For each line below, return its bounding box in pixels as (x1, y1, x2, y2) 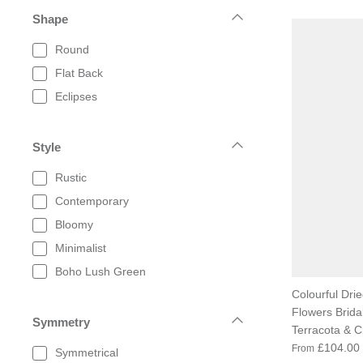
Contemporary (55, 194, 129, 208)
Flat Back (55, 66, 103, 79)
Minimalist (55, 241, 106, 254)
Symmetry (32, 314, 90, 329)
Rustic (55, 171, 87, 185)
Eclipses (55, 89, 97, 103)
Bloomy (55, 217, 93, 231)
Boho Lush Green (55, 264, 146, 278)
